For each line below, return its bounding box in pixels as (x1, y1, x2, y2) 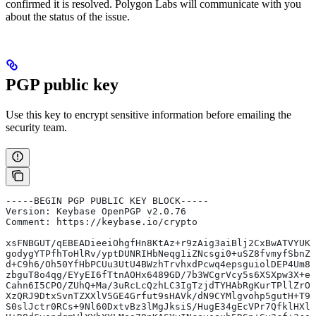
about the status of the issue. (6, 11, 130, 23)
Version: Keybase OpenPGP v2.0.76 (6, 206, 186, 217)
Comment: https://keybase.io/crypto (6, 217, 197, 228)
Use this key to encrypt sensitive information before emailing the (6, 109, 291, 121)
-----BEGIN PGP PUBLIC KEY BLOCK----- (6, 195, 209, 207)
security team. (6, 121, 67, 134)
